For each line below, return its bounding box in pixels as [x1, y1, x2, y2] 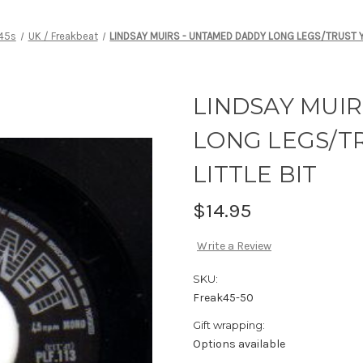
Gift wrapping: [193, 318, 265, 332]
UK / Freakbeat [28, 29, 98, 42]
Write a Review [196, 239, 271, 254]
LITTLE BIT [193, 160, 318, 188]
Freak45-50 [193, 291, 254, 305]
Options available [193, 337, 285, 352]
